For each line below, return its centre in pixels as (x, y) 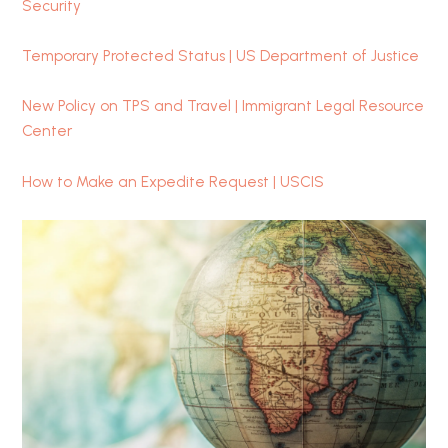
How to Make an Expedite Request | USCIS (173, 181)
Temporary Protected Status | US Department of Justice (221, 56)
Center (47, 131)
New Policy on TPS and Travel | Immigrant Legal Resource (223, 106)
